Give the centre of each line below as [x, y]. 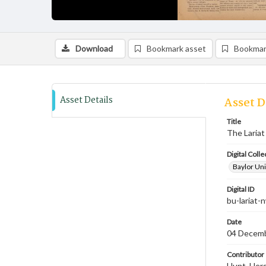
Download [94, 48]
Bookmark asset [176, 48]
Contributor [246, 254]
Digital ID [240, 189]
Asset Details [86, 100]
